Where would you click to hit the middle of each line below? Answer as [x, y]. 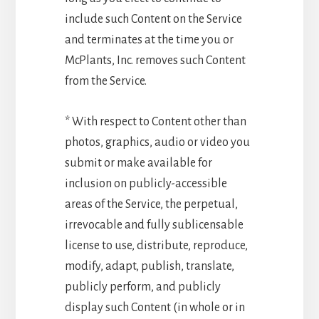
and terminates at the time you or [149, 40]
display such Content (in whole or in [155, 307]
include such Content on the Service [153, 19]
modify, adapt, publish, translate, [149, 266]
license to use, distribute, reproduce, [156, 245]
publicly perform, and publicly [142, 287]
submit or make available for [138, 163]
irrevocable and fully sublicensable [154, 225]
